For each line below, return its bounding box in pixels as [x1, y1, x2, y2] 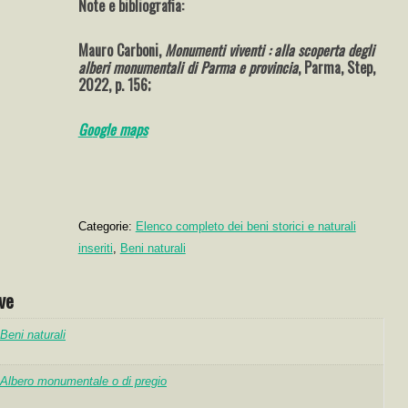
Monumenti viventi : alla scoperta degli [164, 39, 374, 61]
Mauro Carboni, [77, 39, 165, 61]
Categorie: [77, 219, 136, 233]
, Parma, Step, [297, 56, 375, 78]
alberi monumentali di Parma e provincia [77, 56, 298, 78]
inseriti [77, 241, 113, 255]
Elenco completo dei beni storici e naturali [135, 219, 356, 233]
